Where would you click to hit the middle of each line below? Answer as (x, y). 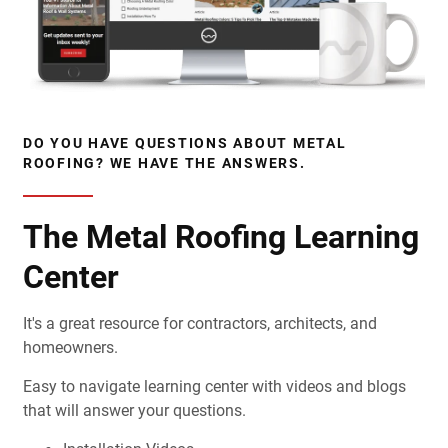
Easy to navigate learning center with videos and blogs (214, 387)
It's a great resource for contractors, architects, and (199, 324)
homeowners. (70, 348)
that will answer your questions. (134, 411)
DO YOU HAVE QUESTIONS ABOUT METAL (184, 143)
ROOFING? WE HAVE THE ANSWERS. (164, 163)
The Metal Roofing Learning (220, 237)
